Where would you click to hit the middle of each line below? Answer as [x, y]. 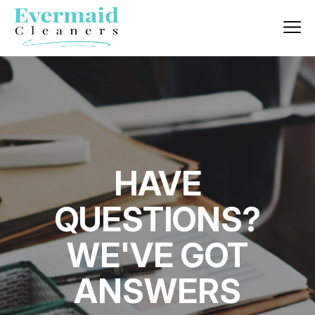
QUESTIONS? [157, 219]
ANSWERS [157, 291]
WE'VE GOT [157, 255]
